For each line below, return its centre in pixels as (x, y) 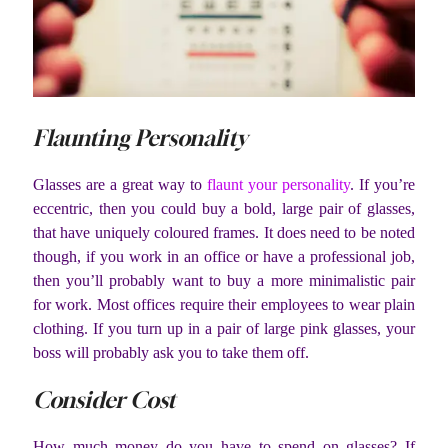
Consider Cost (104, 399)
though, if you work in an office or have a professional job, (224, 257)
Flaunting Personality (140, 138)
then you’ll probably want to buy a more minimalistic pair (224, 281)
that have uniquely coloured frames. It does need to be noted (224, 233)
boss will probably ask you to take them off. (171, 353)
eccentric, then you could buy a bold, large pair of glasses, (224, 209)
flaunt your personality (278, 185)
